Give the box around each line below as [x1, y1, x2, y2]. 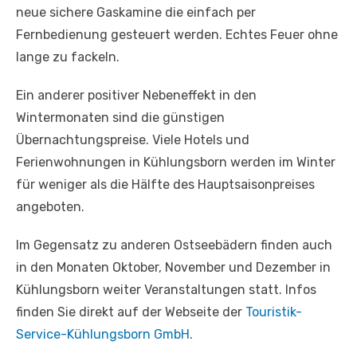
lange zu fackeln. [16, 49, 120, 65]
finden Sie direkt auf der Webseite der [16, 304, 245, 320]
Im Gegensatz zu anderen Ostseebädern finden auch [16, 237, 332, 253]
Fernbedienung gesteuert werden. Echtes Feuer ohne [16, 26, 338, 42]
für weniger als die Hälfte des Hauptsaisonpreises [16, 176, 315, 192]
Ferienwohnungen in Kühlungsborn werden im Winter [16, 154, 335, 170]
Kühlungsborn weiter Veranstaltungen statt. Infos [16, 281, 316, 297]
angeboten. [16, 198, 84, 214]
